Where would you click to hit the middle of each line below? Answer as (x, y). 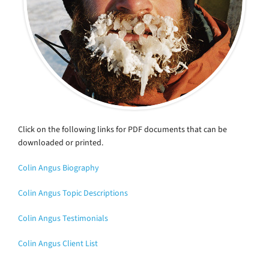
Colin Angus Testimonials (63, 218)
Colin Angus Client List (58, 243)
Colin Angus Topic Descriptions (73, 193)
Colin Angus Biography (59, 168)
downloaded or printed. (61, 142)
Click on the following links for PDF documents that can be (122, 129)
